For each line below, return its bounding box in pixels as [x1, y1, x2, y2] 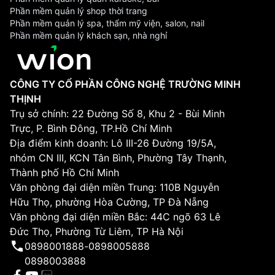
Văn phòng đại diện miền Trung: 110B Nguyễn [10, 181, 219, 193]
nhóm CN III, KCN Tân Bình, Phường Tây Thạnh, [10, 152, 227, 164]
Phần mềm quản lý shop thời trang [10, 6, 147, 16]
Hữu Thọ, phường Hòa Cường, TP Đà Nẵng [10, 196, 209, 208]
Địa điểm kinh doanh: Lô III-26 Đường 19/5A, [10, 137, 216, 149]
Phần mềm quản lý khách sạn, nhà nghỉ [10, 30, 167, 41]
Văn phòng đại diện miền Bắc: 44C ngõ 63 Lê [10, 211, 220, 223]
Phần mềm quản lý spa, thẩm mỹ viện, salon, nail [10, 18, 204, 28]
